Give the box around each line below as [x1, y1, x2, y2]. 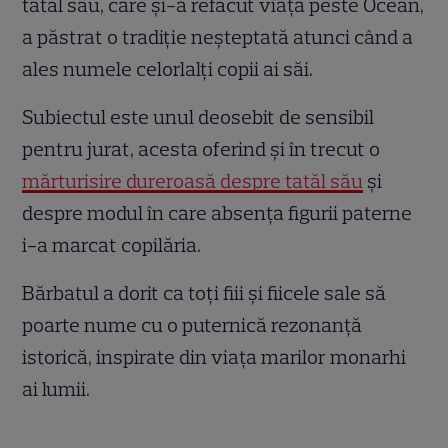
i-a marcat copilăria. [22, 233, 202, 258]
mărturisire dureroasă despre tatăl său [22, 169, 364, 194]
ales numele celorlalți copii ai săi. [22, 57, 314, 82]
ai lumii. [22, 377, 91, 402]
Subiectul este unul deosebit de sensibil [22, 105, 375, 130]
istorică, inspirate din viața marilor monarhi [22, 345, 407, 370]
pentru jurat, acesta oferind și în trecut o [22, 137, 381, 162]
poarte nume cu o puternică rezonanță [22, 313, 363, 338]
